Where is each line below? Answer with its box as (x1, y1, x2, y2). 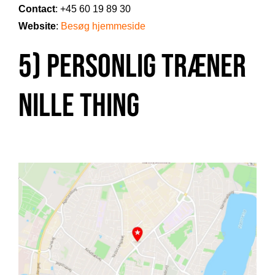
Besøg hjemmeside (61, 21, 145, 32)
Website (18, 21, 56, 32)
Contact (18, 4, 55, 15)
